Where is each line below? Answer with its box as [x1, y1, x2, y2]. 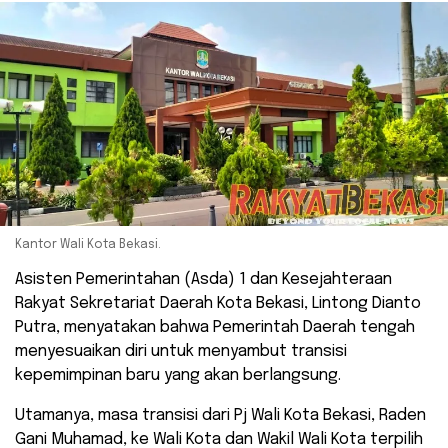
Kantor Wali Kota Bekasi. [15, 239, 161, 252]
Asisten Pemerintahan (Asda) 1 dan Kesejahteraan [15, 271, 392, 289]
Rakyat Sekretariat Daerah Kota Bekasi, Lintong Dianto [15, 295, 421, 313]
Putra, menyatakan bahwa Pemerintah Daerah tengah [15, 319, 415, 337]
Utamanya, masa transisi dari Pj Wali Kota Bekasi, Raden [15, 407, 426, 425]
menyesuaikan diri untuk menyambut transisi [15, 343, 347, 361]
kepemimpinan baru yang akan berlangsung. [15, 367, 341, 385]
